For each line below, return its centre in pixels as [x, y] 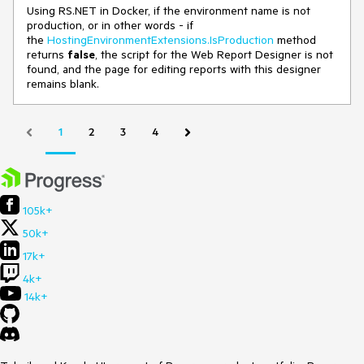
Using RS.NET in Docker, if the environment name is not [169, 11]
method [295, 40]
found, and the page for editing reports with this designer [174, 69]
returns [47, 54]
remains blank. [65, 84]
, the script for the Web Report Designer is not [214, 54]
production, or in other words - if [110, 25]
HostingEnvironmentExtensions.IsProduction [160, 40]
